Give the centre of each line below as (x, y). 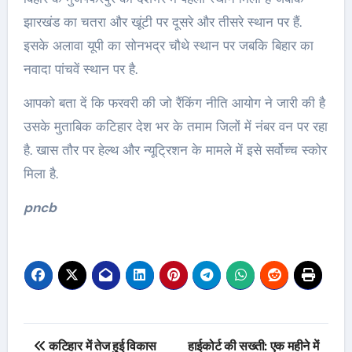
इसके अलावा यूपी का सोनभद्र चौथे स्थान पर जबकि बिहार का (168, 45)
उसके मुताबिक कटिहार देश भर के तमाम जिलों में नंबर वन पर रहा (175, 126)
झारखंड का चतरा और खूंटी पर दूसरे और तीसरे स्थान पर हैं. (162, 22)
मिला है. (40, 173)
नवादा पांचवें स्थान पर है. (80, 69)
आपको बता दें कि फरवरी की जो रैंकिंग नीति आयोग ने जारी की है (174, 103)
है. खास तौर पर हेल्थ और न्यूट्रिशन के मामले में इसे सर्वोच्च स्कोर (175, 150)
